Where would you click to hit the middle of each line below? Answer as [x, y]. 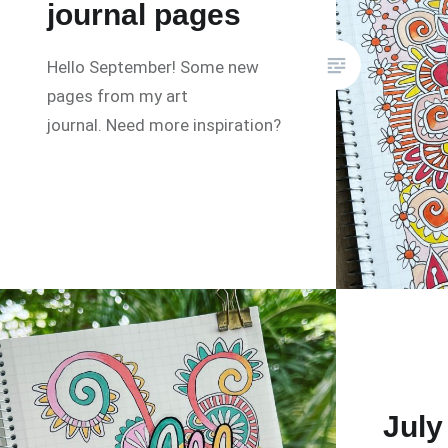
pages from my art [118, 96]
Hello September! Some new [153, 67]
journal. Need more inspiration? [164, 125]
